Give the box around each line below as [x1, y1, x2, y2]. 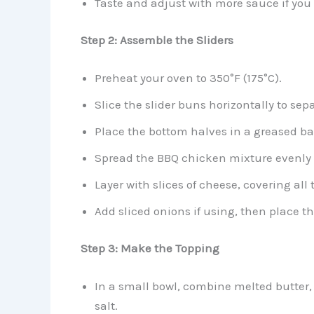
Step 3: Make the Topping [80, 241, 219, 256]
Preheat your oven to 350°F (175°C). [94, 70, 282, 85]
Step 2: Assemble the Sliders [80, 33, 233, 48]
